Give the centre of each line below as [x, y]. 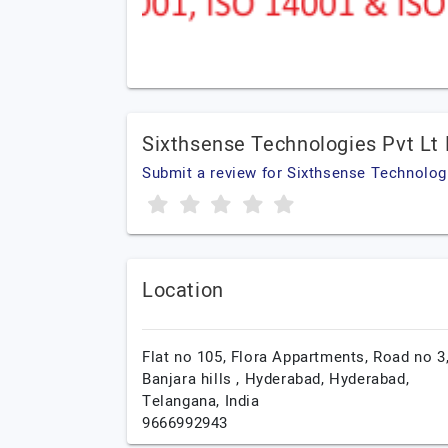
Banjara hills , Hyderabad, [236, 379]
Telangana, [183, 401]
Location [183, 290]
